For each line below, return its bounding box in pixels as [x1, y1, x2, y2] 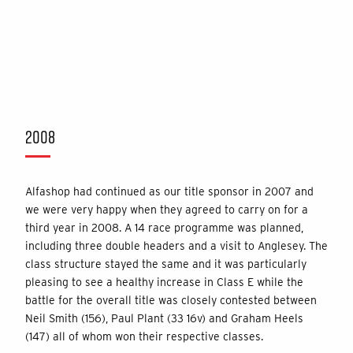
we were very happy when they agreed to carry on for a [25, 203, 308, 216]
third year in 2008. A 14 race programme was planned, [25, 221, 303, 234]
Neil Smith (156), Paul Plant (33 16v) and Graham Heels [25, 311, 303, 325]
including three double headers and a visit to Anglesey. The [25, 239, 328, 252]
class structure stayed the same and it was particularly [25, 257, 307, 270]
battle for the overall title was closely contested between [25, 293, 317, 307]
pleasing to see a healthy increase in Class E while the [25, 275, 303, 288]
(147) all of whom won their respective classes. [25, 329, 263, 343]
